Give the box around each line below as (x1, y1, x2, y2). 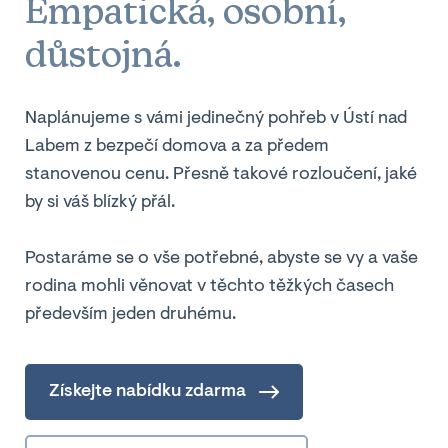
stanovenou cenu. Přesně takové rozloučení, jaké (25, 166, 417, 184)
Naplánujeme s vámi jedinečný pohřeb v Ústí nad (25, 110, 407, 128)
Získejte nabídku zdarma (49, 383, 246, 401)
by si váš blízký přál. (25, 194, 175, 212)
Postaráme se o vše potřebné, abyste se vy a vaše (25, 250, 418, 268)
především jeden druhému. (25, 306, 236, 324)
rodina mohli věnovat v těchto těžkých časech (25, 278, 394, 296)
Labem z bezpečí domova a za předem (25, 138, 329, 156)
